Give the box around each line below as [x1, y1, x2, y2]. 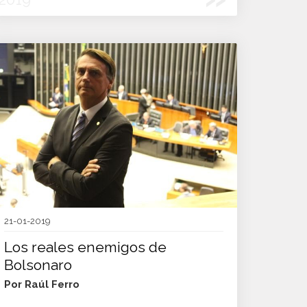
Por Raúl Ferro [4, 278, 79, 291]
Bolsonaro [4, 256, 72, 273]
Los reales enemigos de [4, 238, 167, 256]
